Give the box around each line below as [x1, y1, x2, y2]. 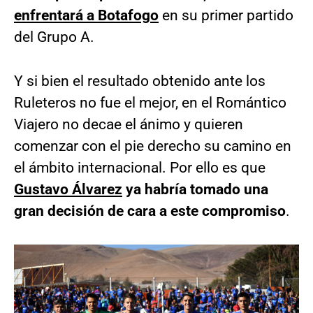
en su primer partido [159, 7, 293, 24]
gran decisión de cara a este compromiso [14, 203, 286, 220]
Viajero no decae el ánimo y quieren [14, 116, 243, 133]
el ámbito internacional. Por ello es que [14, 159, 265, 177]
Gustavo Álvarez [14, 181, 122, 198]
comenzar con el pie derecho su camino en [14, 138, 291, 155]
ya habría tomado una [122, 181, 268, 198]
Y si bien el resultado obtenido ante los [14, 73, 265, 90]
